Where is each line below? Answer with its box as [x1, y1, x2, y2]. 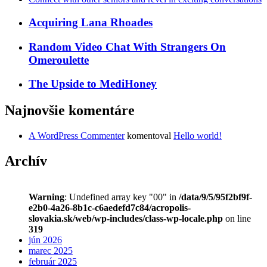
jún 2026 [29, 234, 62, 245]
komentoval [125, 131, 173, 141]
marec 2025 [29, 245, 73, 256]
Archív [5, 153, 47, 169]
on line [223, 213, 251, 223]
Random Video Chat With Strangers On [29, 40, 226, 53]
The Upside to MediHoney [29, 77, 157, 91]
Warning [29, 191, 64, 202]
